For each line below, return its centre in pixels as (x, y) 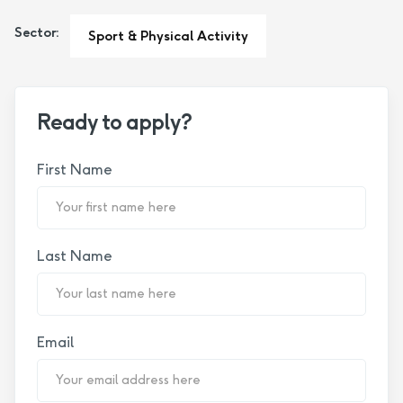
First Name (75, 169)
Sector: (37, 32)
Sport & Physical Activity (168, 36)
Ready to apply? (114, 121)
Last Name (75, 255)
